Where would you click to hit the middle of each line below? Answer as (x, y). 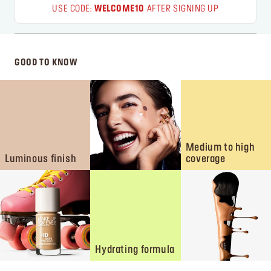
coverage (205, 159)
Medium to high (220, 148)
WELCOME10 (120, 9)
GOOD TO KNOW (46, 63)
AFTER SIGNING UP (182, 9)
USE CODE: (73, 9)
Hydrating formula (135, 250)
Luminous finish (41, 159)
